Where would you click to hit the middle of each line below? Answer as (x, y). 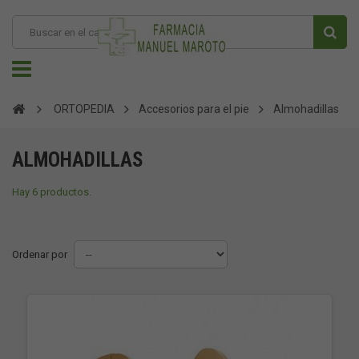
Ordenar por (40, 254)
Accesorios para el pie (194, 109)
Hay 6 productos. (52, 192)
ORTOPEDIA (84, 109)
